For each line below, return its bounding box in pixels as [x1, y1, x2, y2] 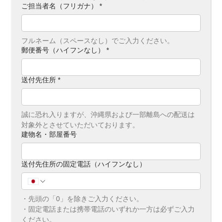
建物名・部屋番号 [21, 130, 77, 139]
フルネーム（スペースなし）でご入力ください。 [21, 37, 174, 45]
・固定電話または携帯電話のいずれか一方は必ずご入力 [21, 205, 195, 214]
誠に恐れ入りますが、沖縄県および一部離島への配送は [21, 111, 195, 119]
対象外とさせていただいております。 [21, 121, 139, 129]
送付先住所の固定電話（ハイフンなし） [21, 160, 146, 169]
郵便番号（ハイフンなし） [21, 46, 105, 55]
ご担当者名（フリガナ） [21, 1, 98, 11]
